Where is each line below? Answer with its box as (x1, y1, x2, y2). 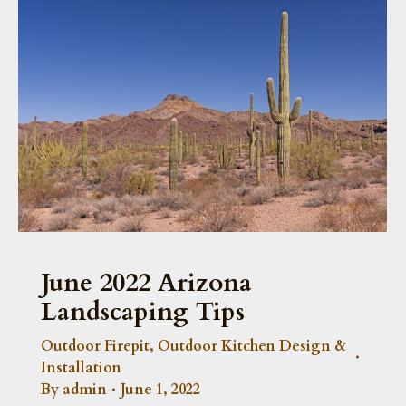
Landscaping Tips (41, 294, 245, 329)
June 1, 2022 (121, 379, 200, 400)
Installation (41, 357, 121, 378)
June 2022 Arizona (41, 265, 252, 300)
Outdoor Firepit (41, 335, 150, 356)
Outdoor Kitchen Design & (158, 335, 346, 356)
